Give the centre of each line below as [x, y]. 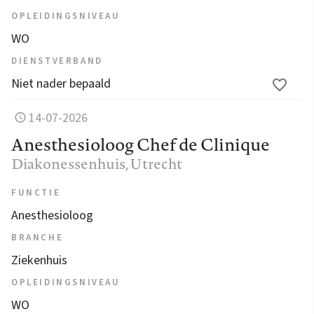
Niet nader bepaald [61, 83]
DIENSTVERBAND [57, 61]
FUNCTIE [36, 192]
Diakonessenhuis [68, 163]
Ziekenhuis [39, 260]
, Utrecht [154, 163]
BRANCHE [37, 237]
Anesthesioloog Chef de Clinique [141, 144]
